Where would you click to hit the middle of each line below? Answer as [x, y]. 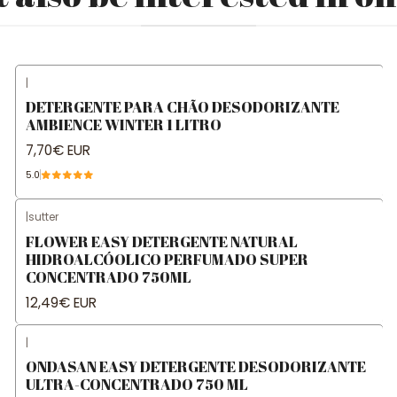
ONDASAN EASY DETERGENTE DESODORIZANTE [195, 366]
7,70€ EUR [58, 151]
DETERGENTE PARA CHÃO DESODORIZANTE [182, 106]
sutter [43, 217]
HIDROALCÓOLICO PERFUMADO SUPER [167, 259]
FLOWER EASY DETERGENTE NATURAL [161, 241]
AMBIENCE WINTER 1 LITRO [123, 124]
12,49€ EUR [61, 302]
